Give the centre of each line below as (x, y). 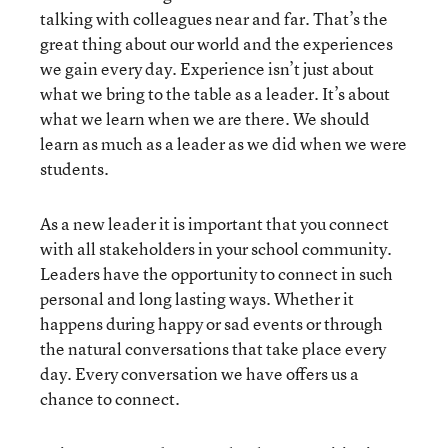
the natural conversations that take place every (213, 348)
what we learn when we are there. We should (205, 118)
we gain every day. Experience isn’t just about (207, 68)
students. (74, 168)
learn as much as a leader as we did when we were (223, 143)
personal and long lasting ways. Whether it (197, 298)
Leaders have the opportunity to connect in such (216, 273)
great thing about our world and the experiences (216, 43)
